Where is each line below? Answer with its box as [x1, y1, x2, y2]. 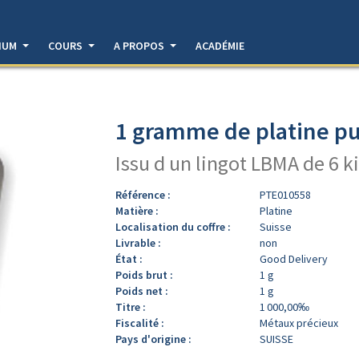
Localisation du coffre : [115, 219, 231, 234]
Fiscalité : [115, 315, 164, 330]
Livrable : [115, 235, 161, 250]
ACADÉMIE [196, 38, 244, 53]
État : [115, 251, 143, 266]
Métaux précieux [260, 315, 338, 330]
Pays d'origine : [115, 331, 192, 346]
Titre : [115, 299, 146, 314]
